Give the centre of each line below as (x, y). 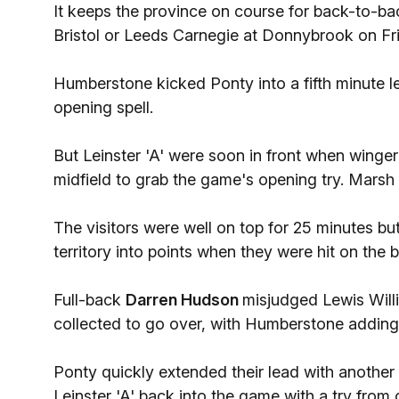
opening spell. (103, 107)
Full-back (90, 300)
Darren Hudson (184, 300)
